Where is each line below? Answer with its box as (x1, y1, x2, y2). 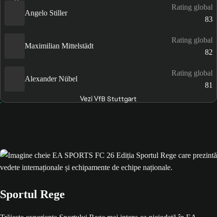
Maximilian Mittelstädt (25, 42, 93, 50)
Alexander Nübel (25, 75, 77, 83)
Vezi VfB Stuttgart (80, 94, 137, 103)
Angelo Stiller (25, 9, 67, 17)
